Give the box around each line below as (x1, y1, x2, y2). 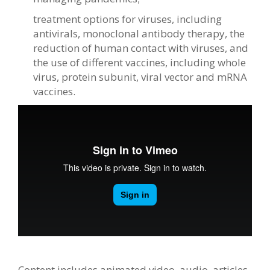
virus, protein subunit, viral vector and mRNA (33, 70, 247, 84)
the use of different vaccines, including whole (33, 55, 246, 70)
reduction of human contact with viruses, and (33, 41, 248, 55)
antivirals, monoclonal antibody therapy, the (33, 27, 245, 41)
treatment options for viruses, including (33, 12, 222, 27)
